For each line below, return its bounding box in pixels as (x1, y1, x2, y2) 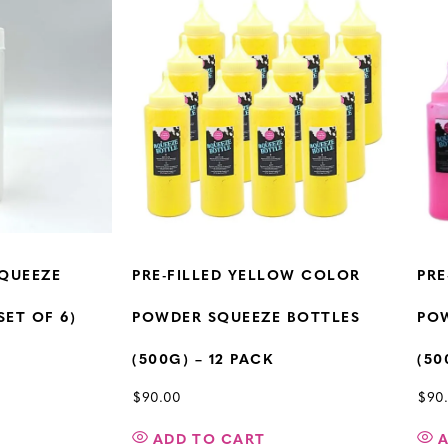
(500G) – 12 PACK (132, 352, 273, 368)
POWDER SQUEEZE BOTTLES (132, 310, 360, 326)
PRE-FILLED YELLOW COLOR (132, 268, 361, 284)
